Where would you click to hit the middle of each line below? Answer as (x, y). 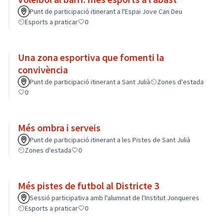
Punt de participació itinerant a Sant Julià (90, 82)
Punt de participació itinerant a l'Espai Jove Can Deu (106, 11)
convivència (43, 70)
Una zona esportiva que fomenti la (91, 57)
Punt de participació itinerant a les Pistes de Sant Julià (110, 140)
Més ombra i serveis (59, 128)
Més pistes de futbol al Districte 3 (88, 186)
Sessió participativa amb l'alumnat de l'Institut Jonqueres (114, 198)
